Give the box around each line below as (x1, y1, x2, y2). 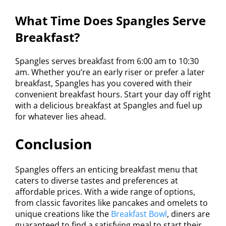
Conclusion (15, 134, 92, 154)
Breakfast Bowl (111, 208, 167, 220)
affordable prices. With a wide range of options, (15, 186, 195, 198)
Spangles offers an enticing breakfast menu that (15, 164, 198, 176)
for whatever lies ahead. (15, 111, 106, 123)
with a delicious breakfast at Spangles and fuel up (15, 100, 202, 111)
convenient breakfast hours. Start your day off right (15, 89, 211, 100)
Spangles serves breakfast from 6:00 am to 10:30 (15, 55, 199, 67)
